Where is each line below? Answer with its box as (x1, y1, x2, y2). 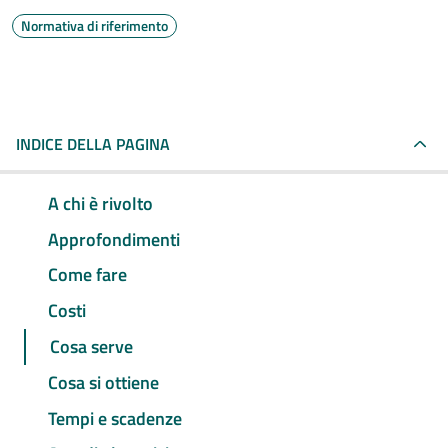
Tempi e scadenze (48, 404, 182, 432)
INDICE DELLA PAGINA (16, 132, 170, 156)
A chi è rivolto (48, 189, 153, 217)
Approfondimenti (48, 225, 180, 253)
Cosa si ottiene (48, 368, 159, 396)
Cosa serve (50, 333, 133, 361)
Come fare (48, 261, 127, 289)
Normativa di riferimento (21, 15, 168, 36)
